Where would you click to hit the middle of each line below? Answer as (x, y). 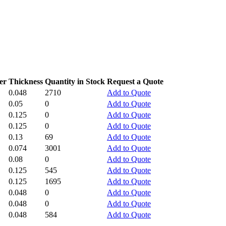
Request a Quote (135, 81)
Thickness (26, 81)
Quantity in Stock (75, 81)
